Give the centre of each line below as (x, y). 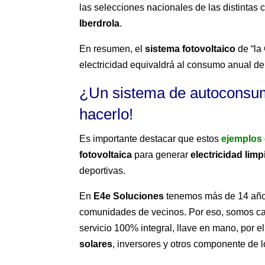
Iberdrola (100, 24)
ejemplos (242, 139)
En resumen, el (112, 49)
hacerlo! (106, 114)
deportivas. (103, 171)
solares (96, 244)
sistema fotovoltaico (190, 49)
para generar (161, 155)
